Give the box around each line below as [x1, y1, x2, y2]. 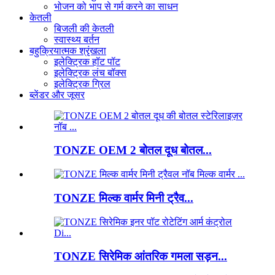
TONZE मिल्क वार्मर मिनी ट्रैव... [54, 191, 193, 204]
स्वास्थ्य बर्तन [54, 34, 99, 45]
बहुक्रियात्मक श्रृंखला [29, 45, 106, 56]
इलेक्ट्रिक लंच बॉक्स [54, 67, 126, 78]
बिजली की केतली [54, 23, 114, 34]
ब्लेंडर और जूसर [29, 89, 85, 100]
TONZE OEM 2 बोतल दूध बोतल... [54, 144, 212, 157]
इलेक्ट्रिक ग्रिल [54, 78, 110, 89]
